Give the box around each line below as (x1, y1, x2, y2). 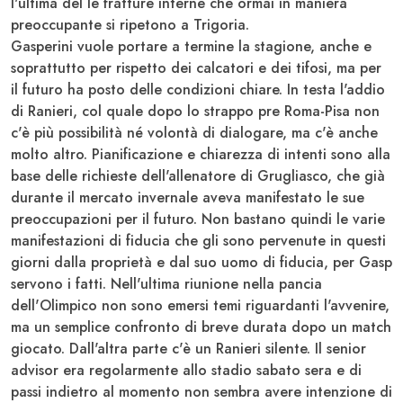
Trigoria (193, 13, 246, 35)
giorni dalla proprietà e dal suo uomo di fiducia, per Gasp (11, 251, 392, 273)
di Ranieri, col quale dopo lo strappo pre (11, 100, 280, 121)
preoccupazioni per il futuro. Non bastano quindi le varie (11, 208, 385, 229)
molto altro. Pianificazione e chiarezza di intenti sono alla (11, 143, 390, 165)
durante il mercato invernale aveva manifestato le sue (11, 186, 364, 208)
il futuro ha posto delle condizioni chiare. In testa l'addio (11, 78, 385, 100)
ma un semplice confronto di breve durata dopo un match (11, 316, 391, 337)
